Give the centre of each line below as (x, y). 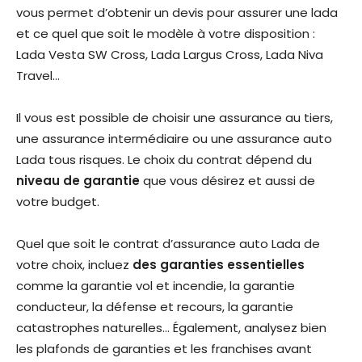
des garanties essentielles (217, 265)
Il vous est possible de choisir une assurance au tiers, (175, 118)
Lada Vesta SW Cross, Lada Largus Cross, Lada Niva (170, 55)
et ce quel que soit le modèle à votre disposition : (166, 34)
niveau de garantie (78, 181)
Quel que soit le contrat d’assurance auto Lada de (168, 244)
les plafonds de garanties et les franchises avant (164, 349)
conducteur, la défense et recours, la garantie (155, 307)
